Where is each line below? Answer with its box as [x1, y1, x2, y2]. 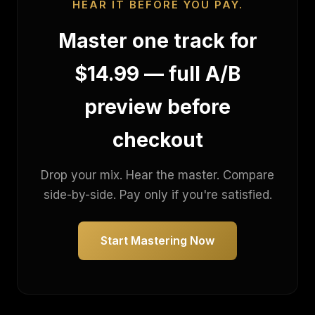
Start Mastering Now [101, 233, 214, 247]
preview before [84, 95, 231, 119]
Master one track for [58, 29, 257, 53]
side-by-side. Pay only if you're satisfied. [43, 188, 272, 202]
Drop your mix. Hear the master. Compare [41, 168, 274, 182]
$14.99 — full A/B [75, 62, 240, 86]
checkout [112, 128, 203, 152]
